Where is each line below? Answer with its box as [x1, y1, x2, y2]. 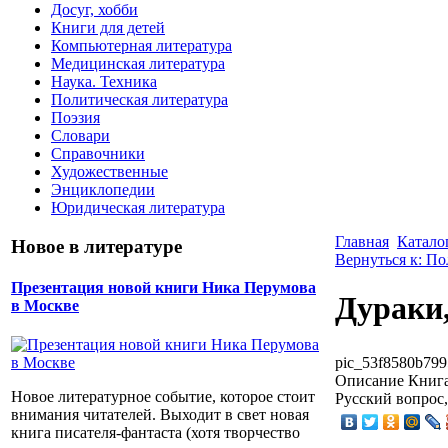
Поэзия [51, 108, 100, 126]
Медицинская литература [51, 54, 225, 72]
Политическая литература [51, 90, 228, 108]
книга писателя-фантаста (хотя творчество [11, 424, 300, 442]
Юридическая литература [51, 198, 225, 216]
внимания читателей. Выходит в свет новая [11, 406, 309, 424]
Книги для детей [51, 18, 165, 36]
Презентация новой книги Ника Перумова [11, 278, 316, 296]
